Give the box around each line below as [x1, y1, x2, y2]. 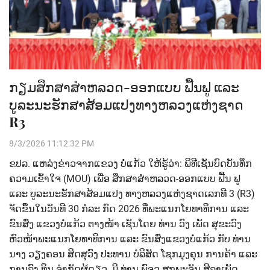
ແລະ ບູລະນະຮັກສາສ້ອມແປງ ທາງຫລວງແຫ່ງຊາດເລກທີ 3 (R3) [9, 188, 255, 200]
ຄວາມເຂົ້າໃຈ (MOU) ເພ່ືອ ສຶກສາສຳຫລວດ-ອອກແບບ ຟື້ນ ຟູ [9, 173, 240, 185]
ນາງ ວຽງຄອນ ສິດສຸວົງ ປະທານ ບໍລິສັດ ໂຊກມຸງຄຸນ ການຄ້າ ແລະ [9, 248, 257, 260]
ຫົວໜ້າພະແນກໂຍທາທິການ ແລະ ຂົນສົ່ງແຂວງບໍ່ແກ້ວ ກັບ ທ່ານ [9, 233, 251, 245]
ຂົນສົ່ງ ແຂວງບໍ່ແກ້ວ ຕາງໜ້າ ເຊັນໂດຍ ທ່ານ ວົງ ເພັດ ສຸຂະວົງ [9, 218, 242, 230]
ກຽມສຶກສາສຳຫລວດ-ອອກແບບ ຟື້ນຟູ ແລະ [9, 78, 239, 96]
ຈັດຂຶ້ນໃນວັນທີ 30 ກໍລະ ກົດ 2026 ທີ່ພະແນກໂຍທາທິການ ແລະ [9, 203, 249, 215]
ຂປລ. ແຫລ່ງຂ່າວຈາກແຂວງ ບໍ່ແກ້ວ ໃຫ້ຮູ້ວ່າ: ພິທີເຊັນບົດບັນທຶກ [9, 158, 252, 170]
